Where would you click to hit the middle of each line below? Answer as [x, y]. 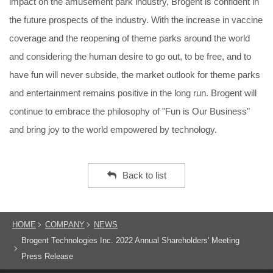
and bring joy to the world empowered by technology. [113, 129]
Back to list [144, 175]
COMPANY [65, 225]
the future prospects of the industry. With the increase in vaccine [136, 20]
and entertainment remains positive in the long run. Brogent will [133, 93]
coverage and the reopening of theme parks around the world [129, 38]
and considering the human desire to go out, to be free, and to [130, 56]
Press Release [47, 256]
